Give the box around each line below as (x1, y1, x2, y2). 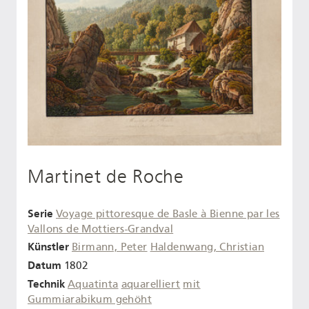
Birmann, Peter (72, 241, 148, 254)
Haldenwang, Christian (150, 241, 264, 254)
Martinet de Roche (28, 165, 184, 188)
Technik (28, 277, 65, 290)
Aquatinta (68, 277, 119, 290)
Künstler (28, 240, 69, 254)
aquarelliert (121, 277, 181, 290)
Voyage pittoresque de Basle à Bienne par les (56, 207, 280, 220)
